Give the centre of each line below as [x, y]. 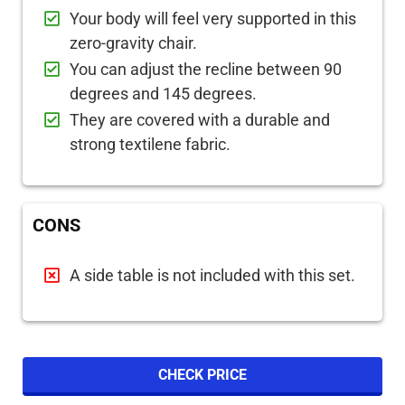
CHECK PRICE [202, 375]
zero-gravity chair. [133, 43]
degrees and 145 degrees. [163, 94]
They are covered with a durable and [200, 120]
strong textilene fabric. [150, 144]
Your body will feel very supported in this [213, 19]
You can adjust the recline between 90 [206, 69]
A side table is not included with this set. [212, 275]
